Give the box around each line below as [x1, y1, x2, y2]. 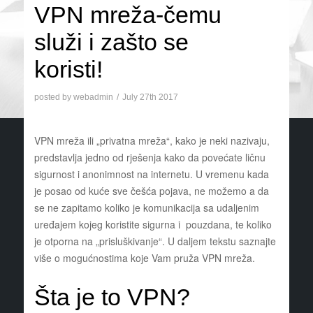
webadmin [73, 92, 113, 103]
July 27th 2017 [122, 92, 178, 103]
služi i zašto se [34, 29, 189, 56]
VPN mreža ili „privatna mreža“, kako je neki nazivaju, [34, 133, 270, 148]
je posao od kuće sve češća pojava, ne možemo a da [34, 184, 269, 198]
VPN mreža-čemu [34, 1, 221, 29]
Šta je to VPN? [34, 284, 190, 311]
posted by [34, 92, 73, 103]
